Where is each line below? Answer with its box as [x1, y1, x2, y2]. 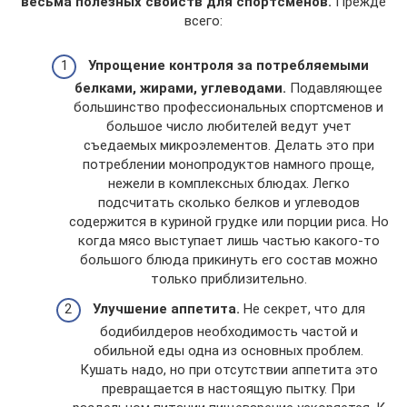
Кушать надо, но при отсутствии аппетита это [79, 362, 378, 378]
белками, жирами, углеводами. [74, 79, 286, 96]
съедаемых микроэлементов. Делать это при [83, 136, 374, 154]
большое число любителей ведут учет [105, 117, 352, 134]
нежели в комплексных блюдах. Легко [107, 174, 350, 192]
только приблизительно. [150, 270, 307, 287]
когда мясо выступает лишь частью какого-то [77, 232, 380, 249]
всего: [184, 13, 223, 29]
